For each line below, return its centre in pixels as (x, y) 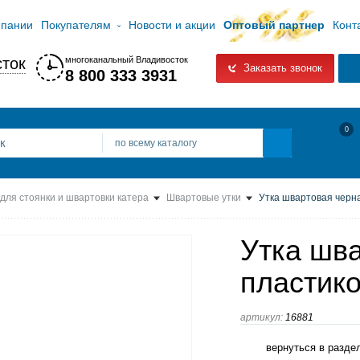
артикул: (262, 317)
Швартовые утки (204, 198)
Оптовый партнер (274, 25)
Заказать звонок (281, 68)
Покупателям (76, 25)
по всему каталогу (156, 143)
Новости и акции (172, 25)
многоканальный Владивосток (127, 59)
